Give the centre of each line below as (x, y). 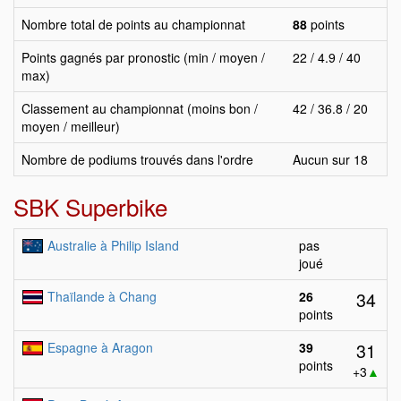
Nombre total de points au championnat (133, 24)
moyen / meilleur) (71, 126)
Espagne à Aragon (100, 347)
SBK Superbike (90, 206)
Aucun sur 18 (330, 159)
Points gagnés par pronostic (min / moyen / (143, 57)
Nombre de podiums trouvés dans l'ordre (137, 159)
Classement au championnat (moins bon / (140, 108)
